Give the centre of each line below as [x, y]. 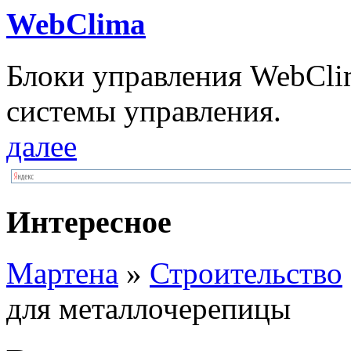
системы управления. [144, 111]
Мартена [62, 273]
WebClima [76, 24]
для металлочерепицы [148, 308]
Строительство [246, 273]
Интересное [89, 222]
